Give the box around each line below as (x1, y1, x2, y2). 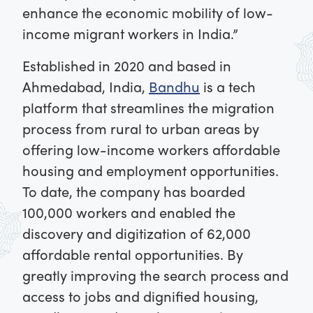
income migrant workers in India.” (22, 23, 242, 44)
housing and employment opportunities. (22, 160, 279, 181)
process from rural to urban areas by (22, 118, 259, 139)
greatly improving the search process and (22, 265, 289, 286)
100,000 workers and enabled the (22, 202, 235, 223)
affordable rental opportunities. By (22, 244, 243, 265)
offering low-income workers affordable (22, 139, 280, 160)
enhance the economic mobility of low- (22, 2, 273, 23)
